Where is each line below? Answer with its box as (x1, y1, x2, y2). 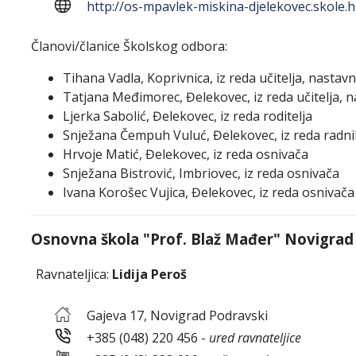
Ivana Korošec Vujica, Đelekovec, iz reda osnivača (63, 184, 354, 201)
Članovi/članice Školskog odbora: (31, 37, 227, 55)
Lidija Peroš (112, 265, 187, 283)
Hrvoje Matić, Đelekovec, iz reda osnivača (63, 145, 308, 163)
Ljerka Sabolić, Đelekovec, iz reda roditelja (63, 107, 312, 125)
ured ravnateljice (209, 329, 301, 346)
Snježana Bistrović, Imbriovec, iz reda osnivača (63, 164, 339, 182)
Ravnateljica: (33, 265, 112, 283)
